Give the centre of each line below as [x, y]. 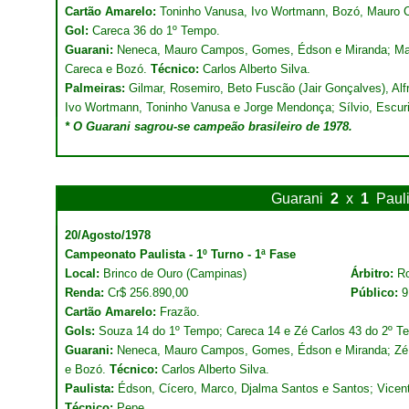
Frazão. [180, 312]
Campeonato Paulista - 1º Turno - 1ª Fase [180, 254]
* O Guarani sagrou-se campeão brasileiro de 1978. [209, 126]
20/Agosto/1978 [108, 235]
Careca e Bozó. [108, 69]
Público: [376, 293]
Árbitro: [374, 273]
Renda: [84, 293]
